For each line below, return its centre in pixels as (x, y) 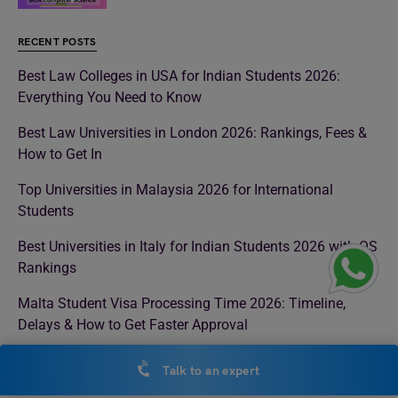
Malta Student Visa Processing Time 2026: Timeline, (182, 303)
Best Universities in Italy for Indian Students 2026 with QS (198, 246)
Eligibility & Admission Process (114, 381)
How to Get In (60, 154)
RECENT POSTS (57, 42)
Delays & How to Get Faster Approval (133, 324)
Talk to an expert (210, 371)
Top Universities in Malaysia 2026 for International (175, 189)
